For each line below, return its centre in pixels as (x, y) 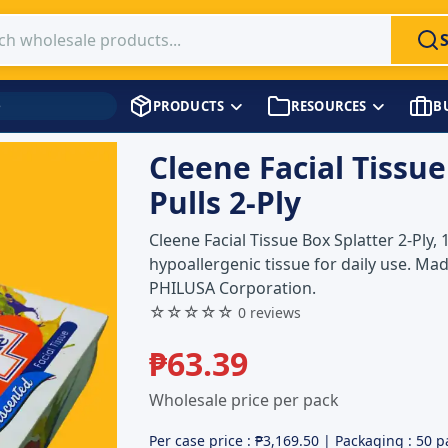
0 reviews (269, 312)
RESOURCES (329, 105)
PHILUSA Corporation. (232, 288)
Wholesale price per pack (244, 400)
